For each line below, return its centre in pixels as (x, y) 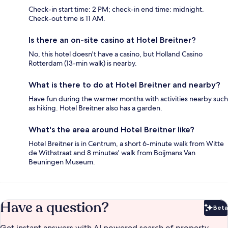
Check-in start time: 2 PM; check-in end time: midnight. (116, 9)
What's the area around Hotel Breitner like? (111, 130)
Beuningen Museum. (62, 162)
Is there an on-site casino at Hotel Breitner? (112, 40)
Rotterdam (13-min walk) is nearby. (83, 63)
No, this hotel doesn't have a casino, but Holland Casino (116, 54)
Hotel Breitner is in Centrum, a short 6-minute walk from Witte (126, 144)
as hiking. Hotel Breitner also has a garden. (95, 108)
